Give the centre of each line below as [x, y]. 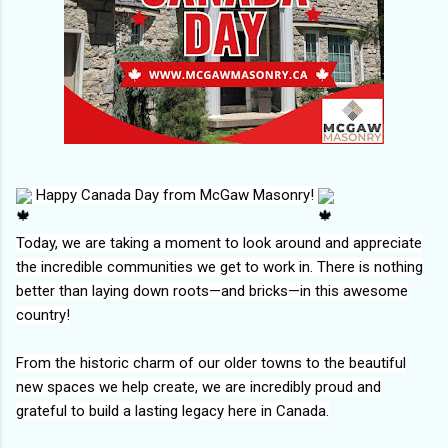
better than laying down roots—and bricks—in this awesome [212, 290]
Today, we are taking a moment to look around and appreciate [219, 242]
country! [43, 314]
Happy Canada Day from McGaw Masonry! [175, 194]
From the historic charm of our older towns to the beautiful [211, 362]
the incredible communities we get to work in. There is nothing [219, 266]
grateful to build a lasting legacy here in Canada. [172, 410]
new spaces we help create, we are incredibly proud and [198, 386]
